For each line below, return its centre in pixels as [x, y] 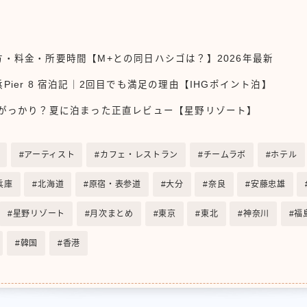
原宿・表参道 [115, 184]
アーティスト [50, 155]
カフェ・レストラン [139, 155]
